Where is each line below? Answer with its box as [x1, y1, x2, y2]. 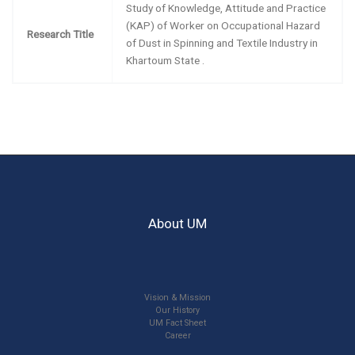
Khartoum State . [126, 53, 205, 67]
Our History [155, 305, 200, 316]
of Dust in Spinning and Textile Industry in [126, 36, 319, 49]
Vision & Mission [144, 292, 211, 303]
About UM [148, 215, 207, 231]
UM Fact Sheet [149, 318, 206, 329]
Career [164, 330, 191, 342]
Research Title [27, 27, 94, 40]
